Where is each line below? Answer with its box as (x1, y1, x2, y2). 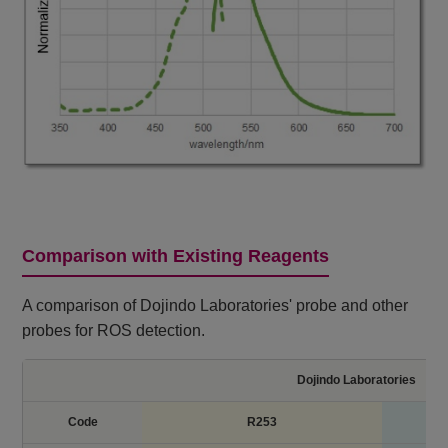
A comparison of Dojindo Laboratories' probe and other (22, 297, 409, 315)
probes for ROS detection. (22, 322, 206, 340)
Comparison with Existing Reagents (22, 246, 330, 267)
